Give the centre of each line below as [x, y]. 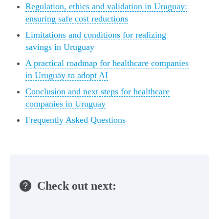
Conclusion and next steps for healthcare [98, 92]
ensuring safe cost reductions [77, 19]
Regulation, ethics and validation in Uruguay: [106, 7]
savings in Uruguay [60, 47]
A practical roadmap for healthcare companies [107, 63]
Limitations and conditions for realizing [96, 35]
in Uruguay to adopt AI [67, 76]
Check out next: [77, 186]
